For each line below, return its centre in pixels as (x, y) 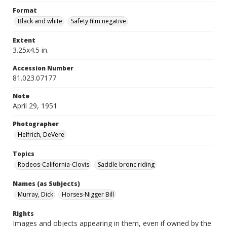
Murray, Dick (35, 194)
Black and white (40, 21)
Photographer (36, 124)
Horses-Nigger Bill (88, 194)
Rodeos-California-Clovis (53, 164)
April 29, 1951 (35, 106)
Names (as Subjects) (46, 184)
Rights (23, 214)
